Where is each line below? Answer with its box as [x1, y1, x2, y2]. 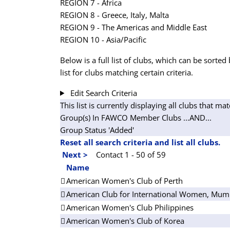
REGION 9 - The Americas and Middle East [60, 22, 207, 32]
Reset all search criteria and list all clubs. [60, 137, 220, 147]
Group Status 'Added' [60, 124, 134, 135]
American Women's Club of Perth [66, 175, 183, 186]
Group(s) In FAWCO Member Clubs [60, 112, 183, 123]
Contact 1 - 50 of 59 [96, 149, 166, 160]
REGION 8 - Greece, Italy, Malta [60, 9, 169, 20]
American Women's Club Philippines [66, 202, 194, 213]
